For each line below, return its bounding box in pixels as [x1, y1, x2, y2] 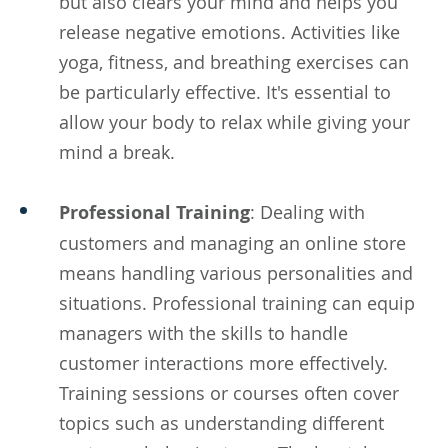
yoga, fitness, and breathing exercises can [59, 49, 409, 74]
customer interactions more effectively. [59, 350, 388, 375]
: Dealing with [250, 199, 365, 224]
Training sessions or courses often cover [59, 380, 399, 405]
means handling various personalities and [59, 260, 413, 285]
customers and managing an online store [59, 230, 406, 255]
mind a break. [59, 139, 175, 164]
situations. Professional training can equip [59, 290, 415, 315]
